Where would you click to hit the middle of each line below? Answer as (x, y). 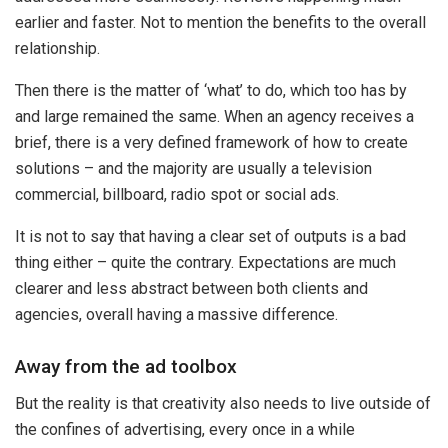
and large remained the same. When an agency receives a (214, 116)
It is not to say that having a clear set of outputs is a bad (210, 236)
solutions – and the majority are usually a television (193, 168)
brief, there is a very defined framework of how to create (211, 142)
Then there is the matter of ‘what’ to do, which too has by (211, 90)
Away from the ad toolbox (126, 367)
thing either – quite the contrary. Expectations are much (205, 262)
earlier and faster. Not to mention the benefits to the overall (220, 22)
